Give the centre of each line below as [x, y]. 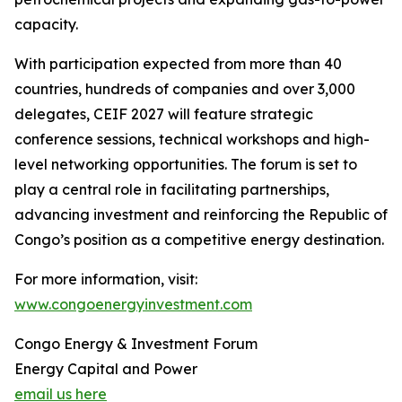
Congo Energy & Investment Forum [136, 344]
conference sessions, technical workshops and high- [192, 139]
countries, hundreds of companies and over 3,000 [185, 89]
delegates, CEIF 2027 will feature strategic [164, 114]
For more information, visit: [106, 279]
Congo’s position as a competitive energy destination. [199, 240]
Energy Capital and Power [106, 369]
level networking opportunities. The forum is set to [186, 164]
